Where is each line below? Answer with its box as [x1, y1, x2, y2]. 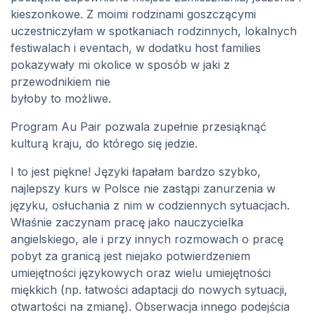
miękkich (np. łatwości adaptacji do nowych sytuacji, [11, 283, 288, 297]
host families [195, 41, 261, 56]
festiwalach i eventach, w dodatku [11, 41, 195, 56]
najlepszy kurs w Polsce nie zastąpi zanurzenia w [11, 181, 276, 196]
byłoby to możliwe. [11, 91, 111, 106]
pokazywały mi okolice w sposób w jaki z [11, 58, 230, 72]
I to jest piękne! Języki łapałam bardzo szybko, [11, 165, 261, 179]
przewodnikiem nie [11, 75, 110, 89]
